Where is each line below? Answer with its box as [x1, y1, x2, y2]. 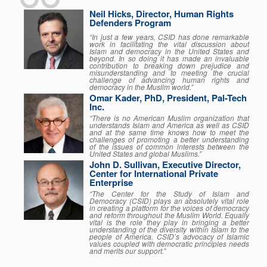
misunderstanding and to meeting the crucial [89, 67, 249, 78]
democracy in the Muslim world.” [89, 82, 193, 92]
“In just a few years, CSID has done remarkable [89, 32, 249, 42]
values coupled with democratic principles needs [89, 238, 249, 249]
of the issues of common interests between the [89, 141, 249, 152]
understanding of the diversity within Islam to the [89, 224, 249, 235]
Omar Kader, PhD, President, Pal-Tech [89, 91, 247, 105]
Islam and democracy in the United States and [89, 46, 249, 57]
